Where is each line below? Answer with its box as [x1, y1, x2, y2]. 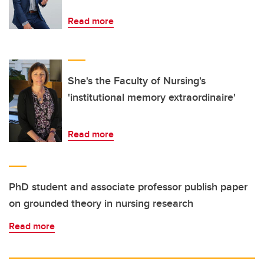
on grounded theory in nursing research [9, 196, 193, 212]
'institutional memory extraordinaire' [68, 90, 236, 105]
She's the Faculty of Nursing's [68, 73, 206, 89]
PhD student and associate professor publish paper [9, 179, 247, 195]
